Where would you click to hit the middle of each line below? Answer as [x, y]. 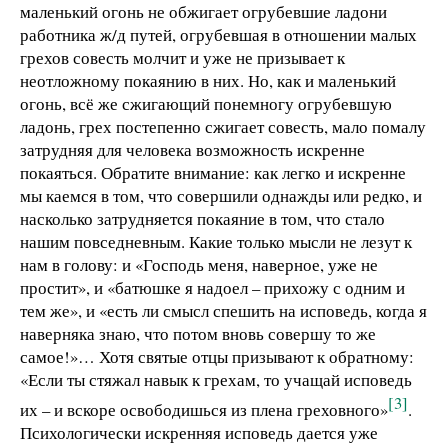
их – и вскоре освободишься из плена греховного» [204, 409]
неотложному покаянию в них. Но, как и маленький [208, 80]
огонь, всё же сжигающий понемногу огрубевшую [206, 103]
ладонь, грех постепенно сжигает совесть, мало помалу [223, 126]
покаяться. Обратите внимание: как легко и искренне [213, 172]
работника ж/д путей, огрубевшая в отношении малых [218, 34]
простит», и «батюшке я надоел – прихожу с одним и [212, 287]
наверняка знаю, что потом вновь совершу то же [198, 333]
